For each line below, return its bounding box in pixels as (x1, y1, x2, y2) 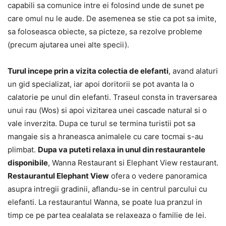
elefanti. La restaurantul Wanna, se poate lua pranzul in (8, 197, 202, 207)
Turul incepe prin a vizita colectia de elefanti (8, 66, 168, 76)
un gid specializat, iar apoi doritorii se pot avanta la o (8, 79, 194, 89)
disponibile (8, 157, 48, 167)
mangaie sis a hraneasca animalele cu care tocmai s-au (8, 131, 203, 141)
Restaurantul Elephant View (8, 171, 109, 181)
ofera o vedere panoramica (109, 171, 207, 181)
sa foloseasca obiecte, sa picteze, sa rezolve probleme (8, 26, 202, 36)
